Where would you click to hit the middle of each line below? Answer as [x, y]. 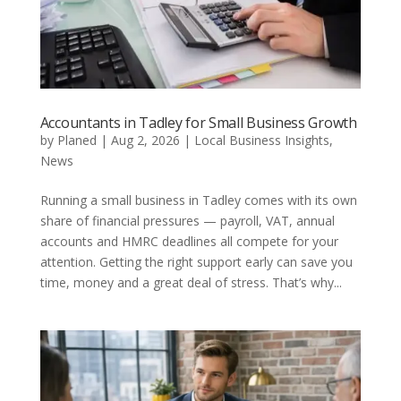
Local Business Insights [261, 140]
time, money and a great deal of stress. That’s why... [191, 282]
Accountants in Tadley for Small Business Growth [198, 122]
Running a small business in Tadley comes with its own [198, 200]
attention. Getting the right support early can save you [196, 261]
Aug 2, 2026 [145, 140]
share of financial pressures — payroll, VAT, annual [187, 220]
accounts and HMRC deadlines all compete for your [189, 241]
